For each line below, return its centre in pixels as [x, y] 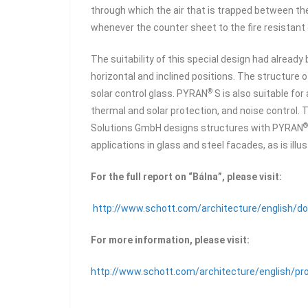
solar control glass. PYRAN [149, 93]
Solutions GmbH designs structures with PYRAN [197, 128]
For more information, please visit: [171, 240]
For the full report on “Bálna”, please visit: [186, 177]
